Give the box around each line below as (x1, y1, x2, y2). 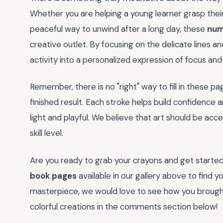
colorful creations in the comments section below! (30, 201, 218, 212)
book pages (30, 170, 77, 181)
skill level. (30, 127, 63, 139)
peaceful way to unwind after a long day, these (30, 23, 207, 34)
